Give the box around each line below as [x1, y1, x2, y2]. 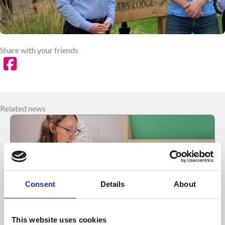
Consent [25, 180, 55, 188]
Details [100, 180, 125, 188]
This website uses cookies [12, 215, 107, 224]
